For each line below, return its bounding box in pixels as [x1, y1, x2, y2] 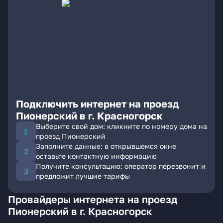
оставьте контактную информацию [36, 152, 157, 160]
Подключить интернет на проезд [16, 98, 179, 110]
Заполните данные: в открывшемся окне [36, 142, 176, 150]
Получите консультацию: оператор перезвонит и [36, 162, 206, 170]
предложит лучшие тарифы [36, 172, 130, 180]
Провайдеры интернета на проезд [8, 193, 177, 205]
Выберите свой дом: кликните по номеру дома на [36, 122, 207, 130]
